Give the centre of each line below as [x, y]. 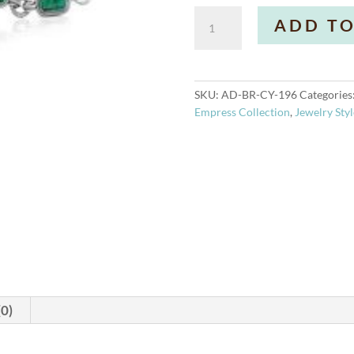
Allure [211, 14]
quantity [218, 49]
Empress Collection [242, 112]
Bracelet [218, 31]
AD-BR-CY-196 [259, 94]
